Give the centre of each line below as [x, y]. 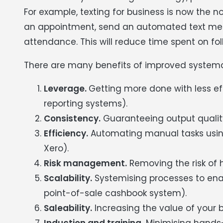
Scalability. [68, 178]
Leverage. [66, 88]
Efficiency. [66, 133]
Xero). [56, 148]
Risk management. [85, 163]
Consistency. [72, 118]
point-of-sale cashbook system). [115, 193]
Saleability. [68, 208]
